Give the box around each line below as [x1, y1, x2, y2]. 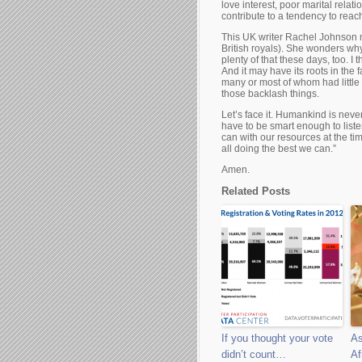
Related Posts [221, 185, 290, 197]
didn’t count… [221, 348, 286, 360]
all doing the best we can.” [221, 143, 336, 154]
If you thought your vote [221, 332, 333, 344]
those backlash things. [221, 88, 319, 99]
